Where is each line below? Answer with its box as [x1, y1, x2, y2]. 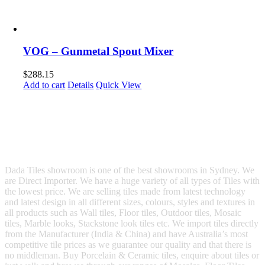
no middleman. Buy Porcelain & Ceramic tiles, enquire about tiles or [5, 250, 259, 261]
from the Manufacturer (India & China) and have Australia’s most [5, 229, 248, 240]
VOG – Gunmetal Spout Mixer [23, 45, 174, 58]
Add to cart [23, 80, 66, 91]
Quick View [96, 80, 142, 91]
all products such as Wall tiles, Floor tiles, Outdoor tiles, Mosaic [5, 208, 241, 218]
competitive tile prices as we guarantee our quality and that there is [5, 240, 251, 250]
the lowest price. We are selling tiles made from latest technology [5, 186, 245, 197]
